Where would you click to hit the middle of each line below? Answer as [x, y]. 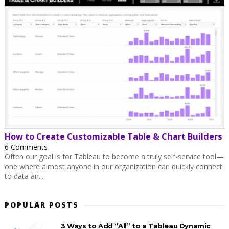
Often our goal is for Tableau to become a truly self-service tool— [114, 156]
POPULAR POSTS [41, 204]
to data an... [24, 176]
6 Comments [26, 147]
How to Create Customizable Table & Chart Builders [113, 136]
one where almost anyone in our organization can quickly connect [113, 166]
